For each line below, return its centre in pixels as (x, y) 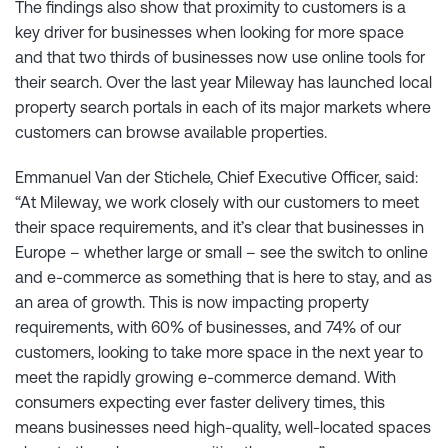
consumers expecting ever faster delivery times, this (200, 401)
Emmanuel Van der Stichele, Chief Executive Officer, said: (216, 176)
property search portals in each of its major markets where (223, 107)
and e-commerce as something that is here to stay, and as (223, 276)
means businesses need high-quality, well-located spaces (223, 426)
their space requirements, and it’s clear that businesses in (219, 226)
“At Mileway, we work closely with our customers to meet (217, 201)
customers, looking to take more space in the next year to (219, 351)
